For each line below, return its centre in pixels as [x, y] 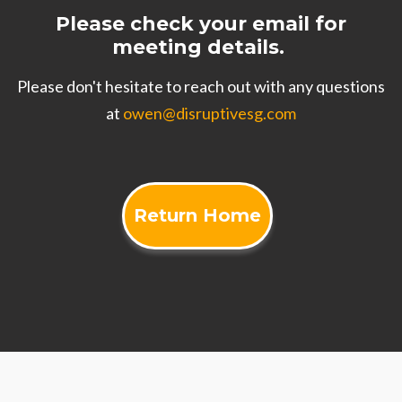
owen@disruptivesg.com [210, 113]
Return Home [197, 215]
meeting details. [201, 47]
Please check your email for [201, 23]
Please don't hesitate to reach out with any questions [201, 86]
